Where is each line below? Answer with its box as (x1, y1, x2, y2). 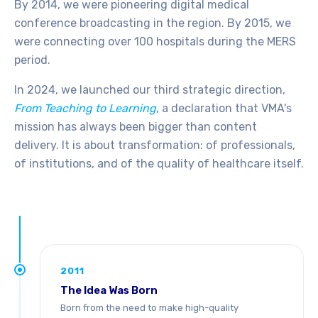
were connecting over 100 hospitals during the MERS (14, 35, 296, 48)
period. (14, 53, 50, 67)
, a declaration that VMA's (156, 102, 292, 115)
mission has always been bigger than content (14, 120, 257, 133)
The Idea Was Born (60, 284, 158, 297)
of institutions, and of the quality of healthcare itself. (14, 157, 304, 170)
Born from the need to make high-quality (60, 302, 238, 313)
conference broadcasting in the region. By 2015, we (14, 16, 291, 30)
